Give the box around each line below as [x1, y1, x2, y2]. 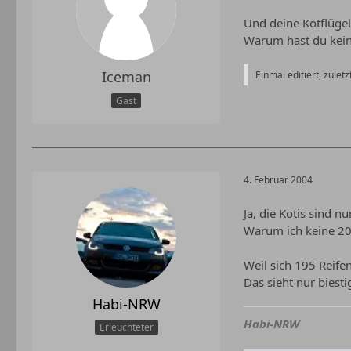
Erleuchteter [99, 320, 154, 335]
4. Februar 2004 [244, 173, 313, 187]
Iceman [101, 67, 151, 87]
